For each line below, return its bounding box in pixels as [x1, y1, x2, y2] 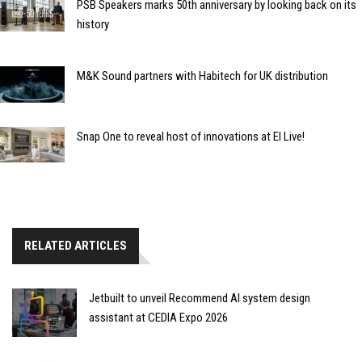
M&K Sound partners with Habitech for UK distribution [77, 68, 328, 83]
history [77, 16, 109, 32]
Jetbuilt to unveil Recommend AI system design [89, 291, 310, 306]
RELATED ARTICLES [24, 238, 127, 254]
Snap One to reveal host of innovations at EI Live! [77, 128, 305, 144]
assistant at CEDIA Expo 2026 [89, 310, 228, 326]
